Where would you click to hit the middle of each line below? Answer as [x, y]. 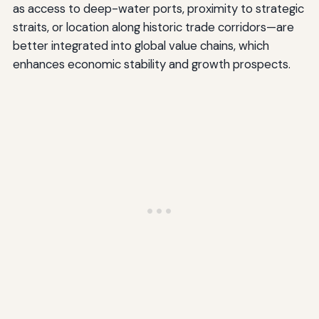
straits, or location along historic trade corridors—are [153, 27]
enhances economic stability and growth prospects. [151, 64]
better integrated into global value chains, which [141, 46]
